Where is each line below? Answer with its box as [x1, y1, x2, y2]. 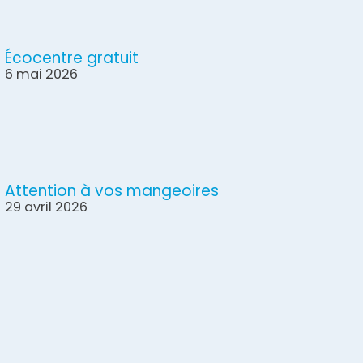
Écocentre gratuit [5, 46, 139, 69]
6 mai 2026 [5, 64, 79, 83]
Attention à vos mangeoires [5, 180, 220, 203]
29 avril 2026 [5, 198, 88, 217]
